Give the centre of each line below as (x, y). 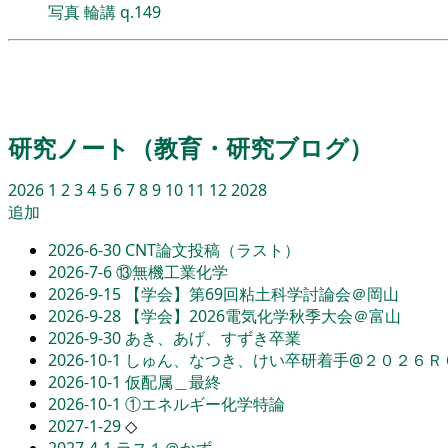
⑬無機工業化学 (172, 271)
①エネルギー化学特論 (205, 403)
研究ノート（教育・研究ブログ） (190, 147)
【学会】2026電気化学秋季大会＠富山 (263, 315)
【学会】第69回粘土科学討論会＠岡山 (262, 293)
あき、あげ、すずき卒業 (213, 337)
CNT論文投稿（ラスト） (212, 249)
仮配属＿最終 (173, 381)
